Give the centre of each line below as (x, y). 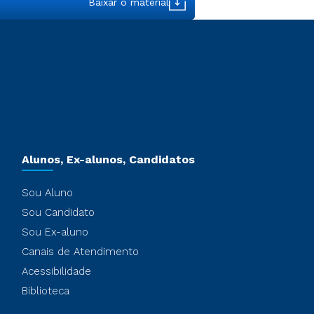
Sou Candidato (58, 212)
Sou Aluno (47, 193)
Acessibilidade (56, 271)
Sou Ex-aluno (55, 232)
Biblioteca (45, 291)
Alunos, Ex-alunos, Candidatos (108, 159)
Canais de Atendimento (80, 252)
